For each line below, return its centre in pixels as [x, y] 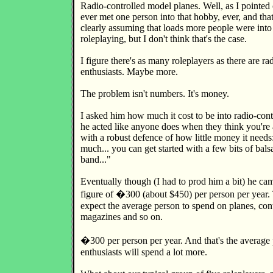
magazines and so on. [122, 217]
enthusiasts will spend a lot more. [144, 252]
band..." [96, 159]
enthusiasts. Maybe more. [129, 72]
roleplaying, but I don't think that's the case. [164, 39]
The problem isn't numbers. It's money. [155, 94]
